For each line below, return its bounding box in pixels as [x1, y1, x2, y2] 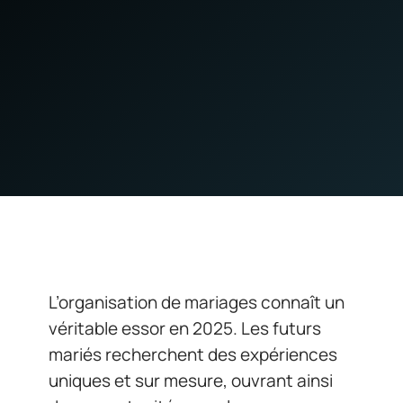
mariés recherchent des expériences [49, 343, 337, 366]
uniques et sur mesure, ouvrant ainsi [49, 369, 333, 392]
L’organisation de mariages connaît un [49, 291, 345, 314]
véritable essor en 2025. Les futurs [49, 317, 321, 340]
